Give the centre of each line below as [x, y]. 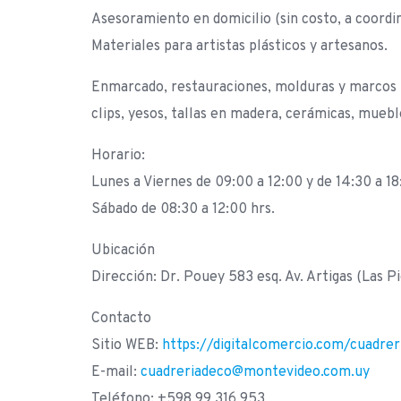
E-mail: [116, 372]
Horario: [118, 155]
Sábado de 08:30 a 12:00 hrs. [183, 209]
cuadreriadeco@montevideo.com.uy [255, 372]
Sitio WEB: [127, 345]
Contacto [121, 318]
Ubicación [123, 250]
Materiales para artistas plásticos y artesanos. [239, 46]
